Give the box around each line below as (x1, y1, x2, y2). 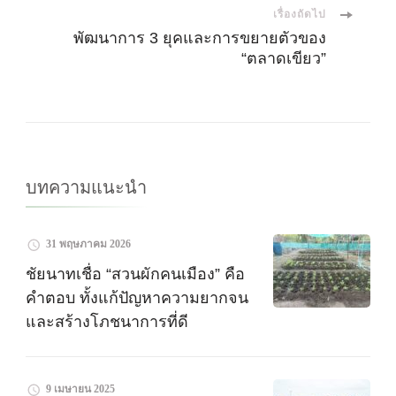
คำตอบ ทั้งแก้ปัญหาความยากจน (26, 289, 248, 308)
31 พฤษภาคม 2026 (46, 238, 131, 251)
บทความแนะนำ (26, 178, 147, 198)
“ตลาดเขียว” (241, 49, 326, 68)
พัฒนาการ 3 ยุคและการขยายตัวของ (73, 29, 326, 48)
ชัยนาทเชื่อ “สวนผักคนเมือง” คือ (26, 265, 245, 284)
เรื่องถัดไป (273, 8, 326, 21)
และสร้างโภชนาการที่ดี (26, 313, 188, 331)
